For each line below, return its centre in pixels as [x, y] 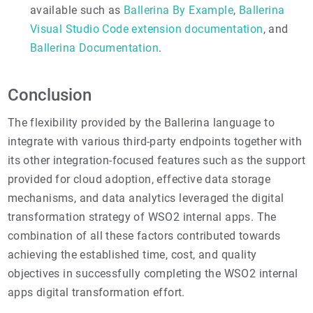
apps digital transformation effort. [96, 293]
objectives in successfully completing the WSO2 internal [153, 274]
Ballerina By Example [179, 10]
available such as [77, 10]
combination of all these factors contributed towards [144, 236]
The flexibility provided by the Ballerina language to [141, 123]
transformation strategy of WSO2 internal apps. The [142, 217]
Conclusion [49, 95]
